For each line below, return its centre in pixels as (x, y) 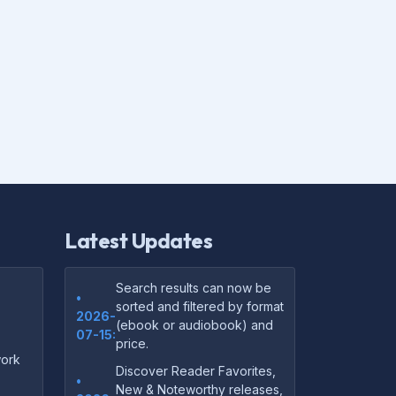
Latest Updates (139, 241)
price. (132, 344)
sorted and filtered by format (200, 307)
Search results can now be (194, 288)
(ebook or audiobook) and (194, 325)
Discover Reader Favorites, (196, 371)
